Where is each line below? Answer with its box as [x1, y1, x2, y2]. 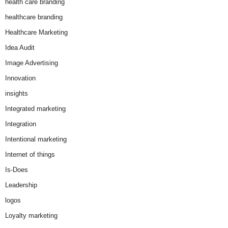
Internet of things [5, 150, 55, 158]
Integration [5, 120, 36, 128]
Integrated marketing [5, 104, 66, 112]
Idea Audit [5, 43, 35, 51]
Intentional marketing [5, 135, 67, 143]
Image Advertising [5, 59, 58, 67]
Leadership [5, 181, 37, 189]
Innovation [5, 74, 36, 82]
